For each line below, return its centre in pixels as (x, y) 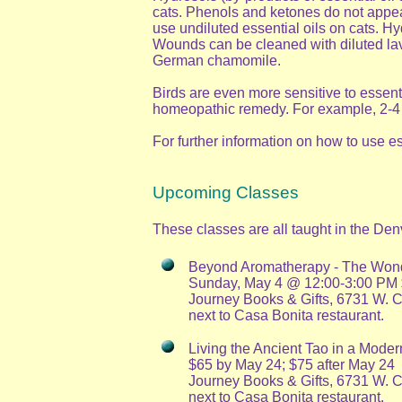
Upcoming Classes (226, 192)
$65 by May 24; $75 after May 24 (292, 365)
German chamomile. (217, 60)
